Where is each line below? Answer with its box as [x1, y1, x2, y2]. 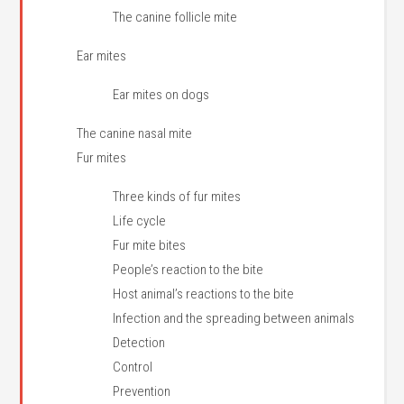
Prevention [113, 383, 171, 399]
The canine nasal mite [77, 125, 193, 142]
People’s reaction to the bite [113, 262, 264, 278]
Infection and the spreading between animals [113, 310, 355, 326]
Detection [113, 335, 166, 351]
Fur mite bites [113, 237, 187, 253]
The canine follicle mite [113, 9, 238, 25]
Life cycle [113, 213, 167, 229]
